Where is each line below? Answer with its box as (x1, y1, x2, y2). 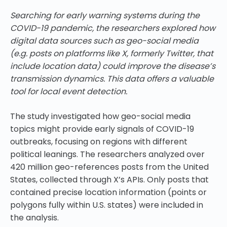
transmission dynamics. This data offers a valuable (10, 73, 214, 85)
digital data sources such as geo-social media (10, 35, 199, 47)
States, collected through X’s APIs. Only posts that (10, 174, 209, 186)
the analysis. (10, 212, 59, 224)
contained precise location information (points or (10, 186, 207, 199)
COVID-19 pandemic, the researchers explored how (10, 22, 215, 34)
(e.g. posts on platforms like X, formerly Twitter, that (10, 48, 213, 60)
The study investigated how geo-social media (10, 110, 191, 123)
